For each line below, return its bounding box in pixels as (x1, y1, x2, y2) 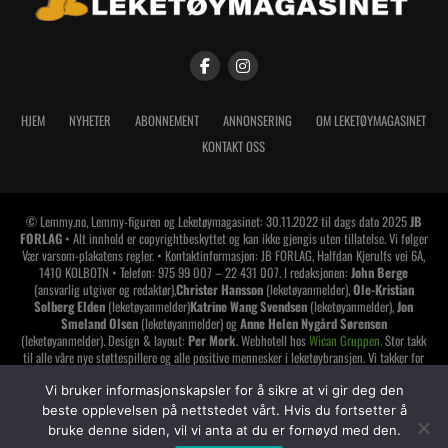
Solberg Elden (34, 296, 106, 316)
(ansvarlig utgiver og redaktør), (33, 279, 176, 299)
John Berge (351, 262, 409, 282)
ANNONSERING (223, 110, 293, 130)
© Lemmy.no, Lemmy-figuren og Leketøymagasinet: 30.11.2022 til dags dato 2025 (25, 211, 410, 231)
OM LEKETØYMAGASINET (316, 110, 427, 130)
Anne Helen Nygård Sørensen (239, 313, 387, 333)
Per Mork (188, 330, 237, 350)
